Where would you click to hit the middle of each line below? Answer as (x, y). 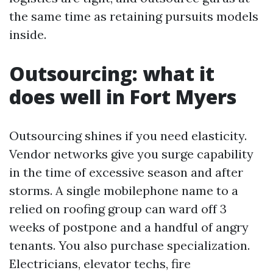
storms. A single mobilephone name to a (124, 190)
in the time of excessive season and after (126, 172)
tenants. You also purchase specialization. (129, 245)
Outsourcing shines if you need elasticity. (128, 136)
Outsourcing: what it (112, 73)
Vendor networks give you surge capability (131, 154)
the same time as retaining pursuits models (134, 16)
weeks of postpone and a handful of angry (129, 227)
